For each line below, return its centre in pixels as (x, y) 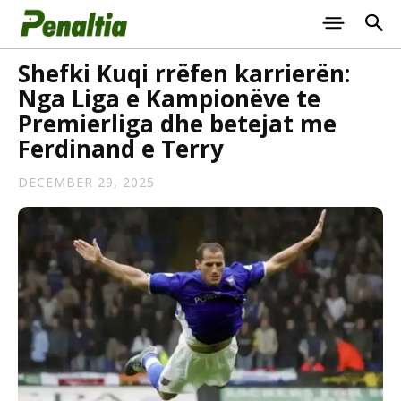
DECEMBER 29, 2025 (86, 183)
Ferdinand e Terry (121, 149)
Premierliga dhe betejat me (177, 124)
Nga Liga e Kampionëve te (169, 98)
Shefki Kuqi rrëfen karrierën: (184, 73)
